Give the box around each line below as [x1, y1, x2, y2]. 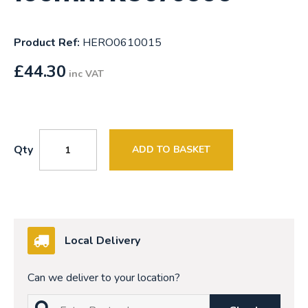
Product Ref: [14, 35, 80, 51]
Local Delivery [65, 233, 140, 249]
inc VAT [69, 67, 104, 81]
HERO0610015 [80, 35, 162, 51]
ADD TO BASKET [132, 143, 210, 157]
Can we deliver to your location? [27, 270, 180, 286]
